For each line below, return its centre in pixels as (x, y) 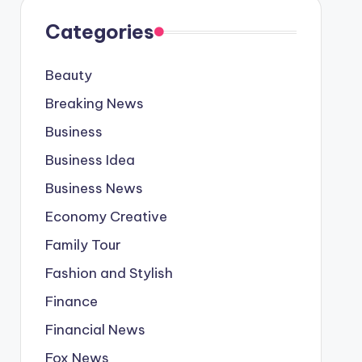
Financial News (95, 330)
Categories (99, 32)
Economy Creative (106, 217)
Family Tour (83, 245)
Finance (71, 301)
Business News (94, 188)
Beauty (68, 75)
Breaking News (94, 103)
